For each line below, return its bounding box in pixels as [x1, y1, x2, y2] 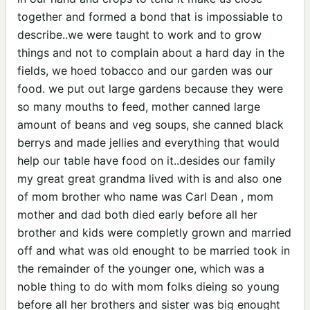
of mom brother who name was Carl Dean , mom [17, 190, 273, 204]
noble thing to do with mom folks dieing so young [17, 280, 280, 294]
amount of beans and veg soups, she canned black [17, 118, 284, 132]
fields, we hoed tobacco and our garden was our [17, 64, 273, 78]
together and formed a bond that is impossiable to [17, 10, 283, 24]
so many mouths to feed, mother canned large [17, 100, 260, 114]
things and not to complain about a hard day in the [17, 46, 284, 60]
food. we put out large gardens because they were [17, 82, 283, 96]
